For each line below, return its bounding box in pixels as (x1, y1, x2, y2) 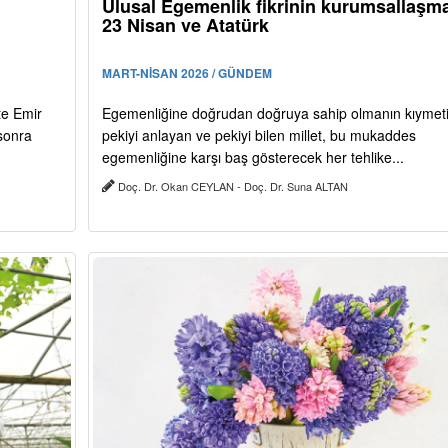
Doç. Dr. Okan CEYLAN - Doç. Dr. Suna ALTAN (114, 178, 351, 195)
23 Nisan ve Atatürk (101, 12, 269, 39)
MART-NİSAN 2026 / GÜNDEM (101, 64, 272, 83)
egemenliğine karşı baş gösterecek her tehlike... (101, 147, 404, 168)
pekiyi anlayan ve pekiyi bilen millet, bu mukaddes (101, 125, 416, 146)
